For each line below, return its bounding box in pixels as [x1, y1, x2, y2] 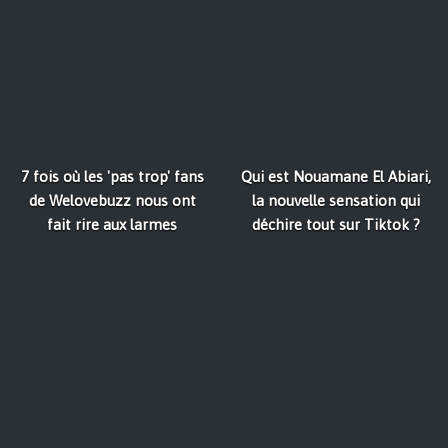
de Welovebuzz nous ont [28, 192, 196, 210]
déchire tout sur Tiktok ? [252, 216, 420, 234]
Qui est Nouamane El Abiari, [241, 168, 431, 186]
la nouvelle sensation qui [252, 192, 420, 210]
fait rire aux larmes [47, 216, 177, 234]
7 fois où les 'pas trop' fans [20, 168, 204, 186]
